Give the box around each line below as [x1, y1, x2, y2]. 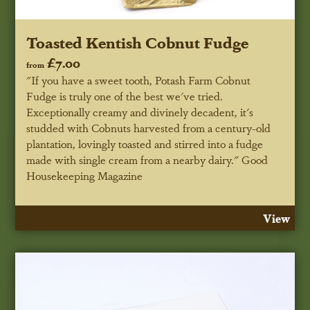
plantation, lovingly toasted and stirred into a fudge [26, 136, 264, 152]
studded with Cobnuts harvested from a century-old [26, 120, 271, 136]
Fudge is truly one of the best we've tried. [26, 88, 224, 104]
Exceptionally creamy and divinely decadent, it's [26, 104, 254, 120]
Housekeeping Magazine [26, 167, 143, 184]
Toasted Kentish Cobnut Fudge [26, 30, 249, 53]
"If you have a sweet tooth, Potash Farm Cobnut [26, 72, 251, 89]
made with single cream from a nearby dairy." [26, 152, 239, 168]
